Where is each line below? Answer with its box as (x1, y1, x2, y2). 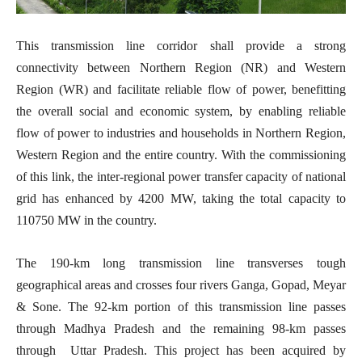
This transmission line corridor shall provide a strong (16, 39, 346, 53)
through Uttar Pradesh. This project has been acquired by (16, 343, 346, 357)
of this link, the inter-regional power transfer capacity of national (16, 170, 346, 183)
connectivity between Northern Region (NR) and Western (16, 61, 346, 74)
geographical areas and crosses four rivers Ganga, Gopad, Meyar (16, 278, 346, 292)
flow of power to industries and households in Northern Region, (16, 126, 346, 140)
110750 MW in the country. (16, 213, 157, 227)
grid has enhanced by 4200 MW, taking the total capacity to (16, 192, 346, 205)
